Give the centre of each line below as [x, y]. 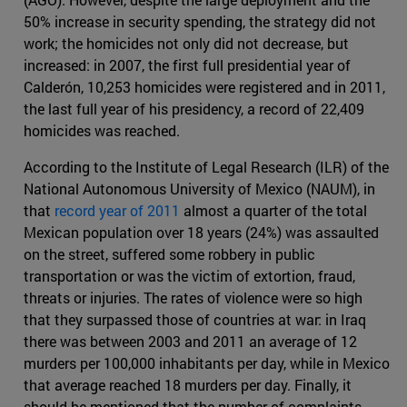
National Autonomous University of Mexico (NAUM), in [199, 189]
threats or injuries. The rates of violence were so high [193, 298]
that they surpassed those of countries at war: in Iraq [195, 320]
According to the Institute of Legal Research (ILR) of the [206, 167]
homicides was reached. [102, 131]
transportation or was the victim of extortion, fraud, [189, 276]
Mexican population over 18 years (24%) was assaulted [201, 233]
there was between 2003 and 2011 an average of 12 [190, 342]
